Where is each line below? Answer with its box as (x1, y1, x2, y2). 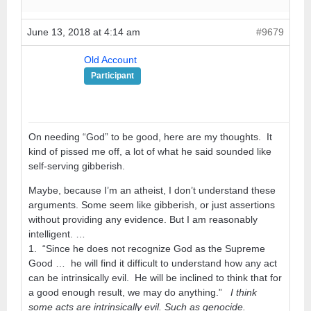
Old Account (84, 53, 137, 65)
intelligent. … (28, 228, 85, 239)
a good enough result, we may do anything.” (28, 286, 230, 298)
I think (230, 286, 257, 298)
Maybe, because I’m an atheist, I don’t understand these (28, 184, 276, 196)
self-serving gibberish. (28, 160, 125, 171)
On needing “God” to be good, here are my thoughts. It (28, 131, 272, 142)
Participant (91, 70, 134, 81)
